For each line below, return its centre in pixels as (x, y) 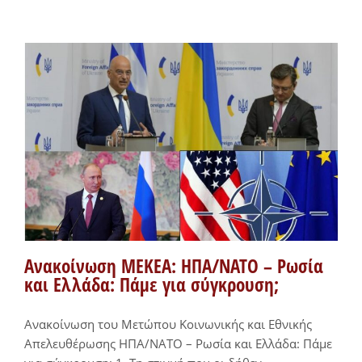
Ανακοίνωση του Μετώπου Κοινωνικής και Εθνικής (168, 324)
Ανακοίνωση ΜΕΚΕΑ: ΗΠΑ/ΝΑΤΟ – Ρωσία (174, 266)
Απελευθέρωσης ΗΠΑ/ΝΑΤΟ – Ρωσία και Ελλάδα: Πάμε (178, 343)
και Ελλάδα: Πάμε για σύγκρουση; (152, 284)
